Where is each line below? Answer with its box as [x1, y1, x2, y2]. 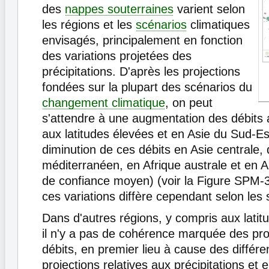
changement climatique [42, 96, 165, 109]
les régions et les [42, 18, 136, 31]
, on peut [165, 96, 213, 109]
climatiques [187, 18, 250, 31]
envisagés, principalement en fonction [42, 34, 243, 47]
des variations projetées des [42, 49, 192, 62]
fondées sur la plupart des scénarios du [42, 80, 252, 94]
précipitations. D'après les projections [42, 65, 240, 78]
